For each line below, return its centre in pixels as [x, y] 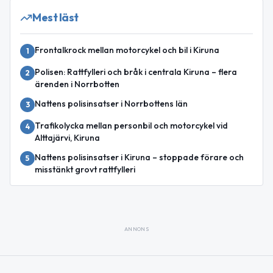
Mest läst [55, 17]
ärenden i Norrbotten [77, 84]
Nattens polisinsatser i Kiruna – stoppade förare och [139, 157]
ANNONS [136, 229]
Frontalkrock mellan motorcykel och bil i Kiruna [127, 50]
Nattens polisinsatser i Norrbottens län [111, 103]
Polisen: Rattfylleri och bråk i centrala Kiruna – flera [136, 72]
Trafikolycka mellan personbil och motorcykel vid [131, 125]
